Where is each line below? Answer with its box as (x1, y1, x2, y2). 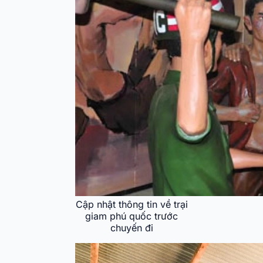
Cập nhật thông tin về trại (75, 198, 188, 210)
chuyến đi (110, 221, 153, 234)
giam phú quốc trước (85, 210, 178, 222)
